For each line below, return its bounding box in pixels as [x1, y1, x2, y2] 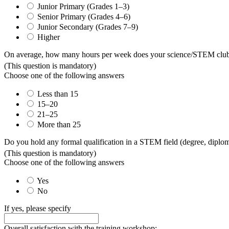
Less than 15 [37, 89, 78, 98]
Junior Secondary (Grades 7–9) [37, 22, 138, 32]
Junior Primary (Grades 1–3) [37, 2, 129, 11]
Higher [37, 33, 60, 42]
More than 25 [37, 120, 81, 129]
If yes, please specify [4, 204, 71, 213]
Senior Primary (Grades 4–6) [37, 12, 130, 21]
